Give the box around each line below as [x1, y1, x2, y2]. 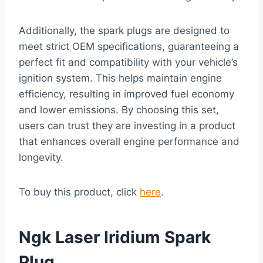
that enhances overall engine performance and [19, 135, 240, 147]
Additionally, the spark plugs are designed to [19, 24, 230, 36]
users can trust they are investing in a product [19, 119, 235, 131]
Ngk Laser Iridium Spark [19, 227, 211, 247]
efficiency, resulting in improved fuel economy [19, 87, 234, 100]
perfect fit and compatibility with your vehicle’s [19, 56, 238, 68]
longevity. [19, 151, 63, 163]
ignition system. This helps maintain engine [19, 72, 222, 84]
